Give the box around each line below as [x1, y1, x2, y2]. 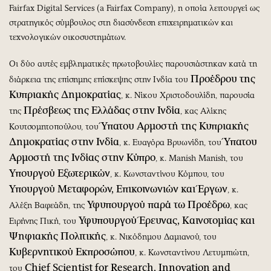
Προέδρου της [191, 72, 255, 85]
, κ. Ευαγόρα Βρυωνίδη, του [119, 137, 224, 148]
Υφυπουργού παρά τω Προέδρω [87, 198, 230, 211]
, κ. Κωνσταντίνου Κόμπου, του [110, 168, 224, 179]
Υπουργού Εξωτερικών [9, 166, 110, 179]
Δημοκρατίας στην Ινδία [9, 135, 119, 148]
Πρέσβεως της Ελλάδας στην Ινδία [24, 103, 180, 116]
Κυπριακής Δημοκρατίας [9, 88, 121, 100]
